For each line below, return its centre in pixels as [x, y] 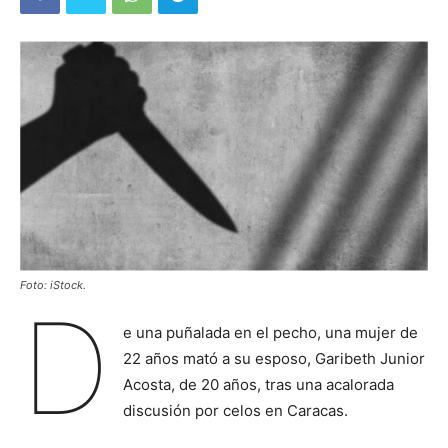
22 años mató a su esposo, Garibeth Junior [273, 358]
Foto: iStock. [53, 284]
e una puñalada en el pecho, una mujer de [270, 332]
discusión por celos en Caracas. [235, 410]
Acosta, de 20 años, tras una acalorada [258, 384]
